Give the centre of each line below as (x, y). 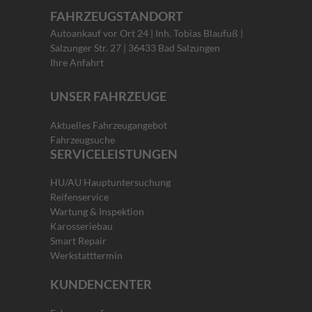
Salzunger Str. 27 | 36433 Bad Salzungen (136, 47)
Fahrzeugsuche (83, 139)
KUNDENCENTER (101, 284)
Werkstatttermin (86, 256)
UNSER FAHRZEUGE (109, 96)
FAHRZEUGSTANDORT (117, 16)
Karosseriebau (81, 226)
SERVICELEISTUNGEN (114, 154)
